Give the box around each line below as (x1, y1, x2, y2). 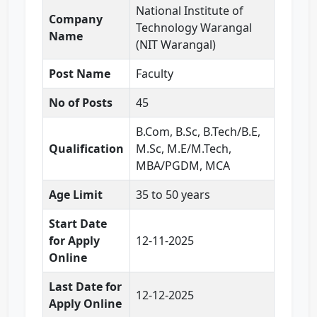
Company (49, 11, 103, 28)
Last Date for (49, 279, 122, 295)
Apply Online (49, 296, 122, 312)
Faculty (136, 66, 173, 82)
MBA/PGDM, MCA (136, 158, 230, 174)
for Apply (49, 233, 100, 249)
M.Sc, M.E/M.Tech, (136, 141, 231, 157)
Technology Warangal (136, 20, 252, 36)
